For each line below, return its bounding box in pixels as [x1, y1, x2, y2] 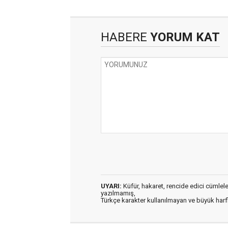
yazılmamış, [101, 189, 135, 197]
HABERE [101, 30, 147, 44]
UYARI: [101, 182, 122, 190]
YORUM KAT [147, 30, 220, 44]
